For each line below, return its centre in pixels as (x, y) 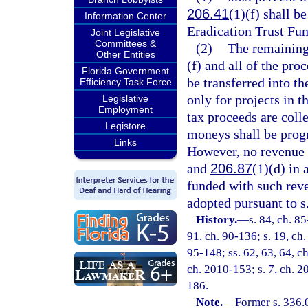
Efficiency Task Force (125, 82)
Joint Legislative (125, 32)
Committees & (125, 43)
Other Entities (125, 54)
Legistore (125, 126)
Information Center (125, 16)
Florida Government (125, 71)
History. (217, 220)
